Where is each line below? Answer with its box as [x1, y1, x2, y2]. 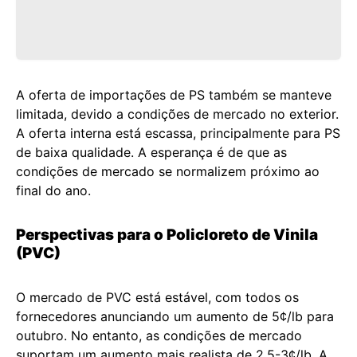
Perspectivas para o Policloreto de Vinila [16, 226, 318, 244]
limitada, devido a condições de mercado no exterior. [16, 106, 339, 122]
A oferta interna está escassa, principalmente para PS [16, 125, 340, 141]
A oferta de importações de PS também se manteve [16, 87, 331, 103]
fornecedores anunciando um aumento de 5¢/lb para [16, 308, 334, 324]
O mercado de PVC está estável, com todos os [16, 289, 299, 305]
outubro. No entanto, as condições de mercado [16, 328, 302, 343]
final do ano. [16, 182, 91, 198]
